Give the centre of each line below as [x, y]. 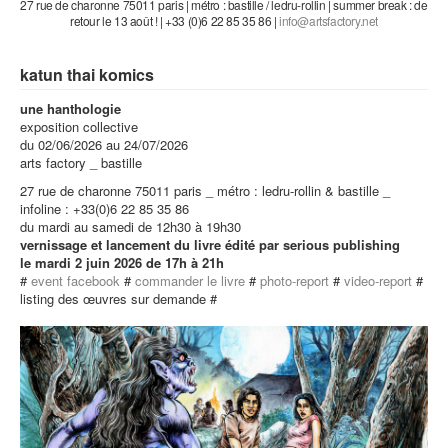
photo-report [294, 280]
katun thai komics [87, 74]
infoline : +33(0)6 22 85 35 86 [106, 208]
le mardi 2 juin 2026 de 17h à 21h [124, 262]
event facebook [75, 280]
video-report [378, 280]
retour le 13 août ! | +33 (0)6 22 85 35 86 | [174, 20]
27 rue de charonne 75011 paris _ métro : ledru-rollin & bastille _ [205, 190]
